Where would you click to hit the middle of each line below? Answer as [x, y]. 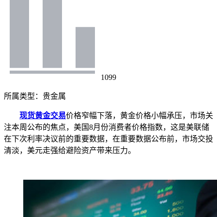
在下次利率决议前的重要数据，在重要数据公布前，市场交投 [108, 139]
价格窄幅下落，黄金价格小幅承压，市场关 [139, 116]
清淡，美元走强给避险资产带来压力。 [70, 150]
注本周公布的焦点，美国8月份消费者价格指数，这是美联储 [107, 127]
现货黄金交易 [43, 116]
